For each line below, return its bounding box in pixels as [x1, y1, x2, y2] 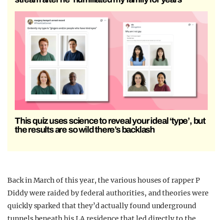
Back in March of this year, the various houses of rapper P [7, 176, 200, 185]
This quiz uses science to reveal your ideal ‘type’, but [15, 116, 205, 126]
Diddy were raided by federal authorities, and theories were [7, 189, 209, 198]
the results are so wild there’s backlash [15, 125, 155, 135]
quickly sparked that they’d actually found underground [7, 201, 196, 211]
